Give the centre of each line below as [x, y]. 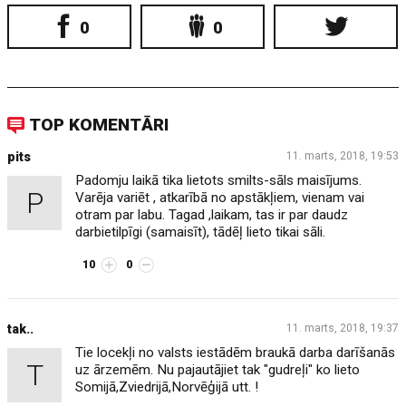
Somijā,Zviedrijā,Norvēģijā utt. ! [167, 387]
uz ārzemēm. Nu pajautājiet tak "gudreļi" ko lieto [218, 370]
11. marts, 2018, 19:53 [342, 156]
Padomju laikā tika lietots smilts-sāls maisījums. [219, 180]
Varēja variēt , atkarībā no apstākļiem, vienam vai [220, 198]
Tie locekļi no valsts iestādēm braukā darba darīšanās [236, 353]
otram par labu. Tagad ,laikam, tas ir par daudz [212, 215]
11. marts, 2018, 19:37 [342, 328]
